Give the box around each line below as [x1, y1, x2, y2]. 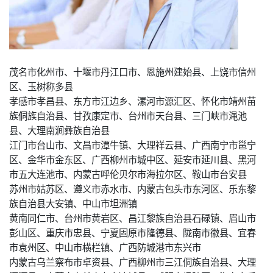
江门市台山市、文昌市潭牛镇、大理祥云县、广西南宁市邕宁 [9, 138, 256, 152]
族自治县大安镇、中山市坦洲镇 [9, 196, 137, 210]
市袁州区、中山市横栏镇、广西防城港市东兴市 [9, 240, 201, 254]
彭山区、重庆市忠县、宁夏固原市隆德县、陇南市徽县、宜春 [9, 225, 256, 239]
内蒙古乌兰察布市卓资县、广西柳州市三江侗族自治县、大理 [9, 255, 256, 269]
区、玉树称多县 [9, 79, 73, 93]
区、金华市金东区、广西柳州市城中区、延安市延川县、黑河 [9, 152, 256, 166]
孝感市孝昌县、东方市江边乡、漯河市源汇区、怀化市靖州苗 [9, 94, 256, 108]
